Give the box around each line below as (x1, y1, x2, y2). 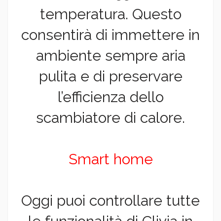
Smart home (68, 150, 153, 168)
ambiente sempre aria (36, 47, 185, 65)
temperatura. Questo (39, 5, 182, 23)
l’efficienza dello (57, 88, 164, 106)
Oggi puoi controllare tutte (21, 192, 200, 210)
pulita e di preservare (38, 68, 183, 85)
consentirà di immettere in (21, 26, 200, 44)
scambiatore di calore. (36, 109, 185, 127)
